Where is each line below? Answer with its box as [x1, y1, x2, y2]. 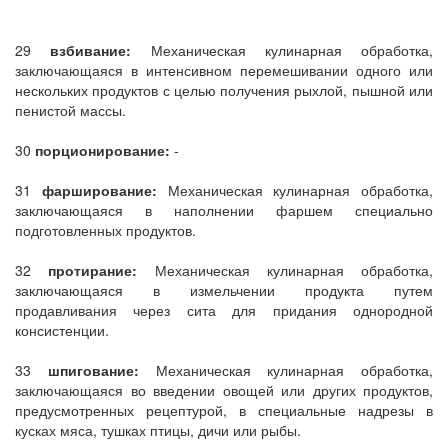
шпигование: [47, 360, 139, 380]
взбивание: [50, 40, 132, 60]
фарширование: [41, 180, 157, 200]
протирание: [48, 260, 138, 280]
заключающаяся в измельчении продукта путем [15, 280, 433, 300]
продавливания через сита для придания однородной [15, 300, 433, 320]
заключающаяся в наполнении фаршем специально [15, 200, 433, 220]
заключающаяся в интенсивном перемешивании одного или [15, 60, 433, 80]
